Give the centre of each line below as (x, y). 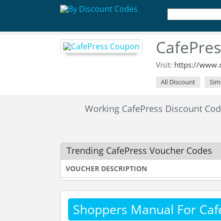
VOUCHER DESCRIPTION (106, 168)
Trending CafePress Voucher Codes (139, 150)
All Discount (178, 82)
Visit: (165, 65)
